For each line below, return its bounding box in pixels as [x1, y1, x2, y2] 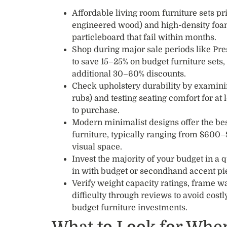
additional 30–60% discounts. [72, 69, 186, 79]
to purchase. [72, 106, 120, 116]
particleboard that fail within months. [72, 33, 216, 43]
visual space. [72, 142, 122, 152]
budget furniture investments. [72, 203, 187, 213]
